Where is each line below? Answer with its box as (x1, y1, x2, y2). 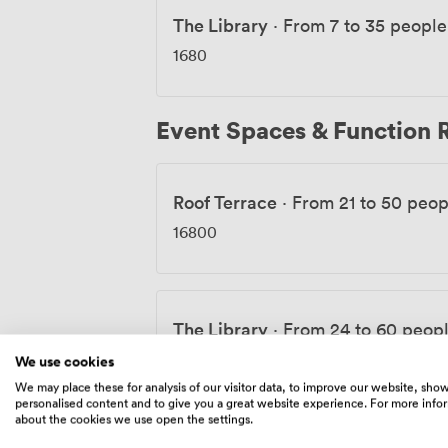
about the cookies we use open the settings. (15, 409, 253, 428)
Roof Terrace (173, 189, 277, 214)
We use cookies (15, 351, 114, 372)
